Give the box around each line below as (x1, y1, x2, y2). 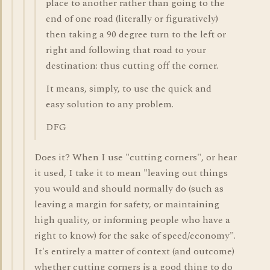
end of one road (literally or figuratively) (46, 11, 218, 26)
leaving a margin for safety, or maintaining (34, 197, 219, 212)
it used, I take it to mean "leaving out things (34, 166, 228, 180)
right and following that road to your (46, 43, 206, 57)
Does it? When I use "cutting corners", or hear (34, 150, 237, 165)
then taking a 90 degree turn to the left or (46, 27, 226, 42)
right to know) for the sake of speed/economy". (34, 228, 236, 243)
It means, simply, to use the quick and (46, 81, 212, 96)
